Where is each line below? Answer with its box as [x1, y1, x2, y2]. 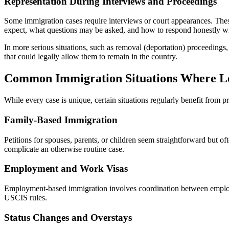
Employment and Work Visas [4, 163, 128, 174]
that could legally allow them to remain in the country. [4, 52, 177, 61]
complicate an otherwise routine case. [4, 144, 124, 153]
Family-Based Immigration [4, 114, 118, 125]
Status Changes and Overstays [4, 212, 132, 223]
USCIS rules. [4, 193, 47, 202]
